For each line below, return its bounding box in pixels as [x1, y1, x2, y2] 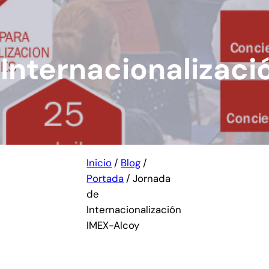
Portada [86, 171, 124, 185]
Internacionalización [86, 202, 182, 216]
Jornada [133, 171, 171, 185]
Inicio [86, 156, 112, 169]
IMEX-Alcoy [86, 218, 140, 232]
